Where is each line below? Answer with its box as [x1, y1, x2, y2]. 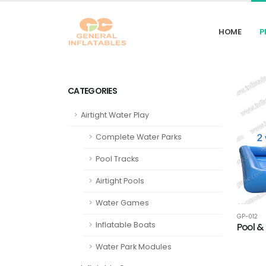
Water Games [96, 198, 149, 208]
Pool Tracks [96, 154, 139, 164]
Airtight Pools [96, 176, 144, 186]
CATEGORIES [68, 85, 117, 97]
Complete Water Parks [96, 132, 182, 142]
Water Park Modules [96, 242, 172, 252]
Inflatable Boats [96, 220, 156, 230]
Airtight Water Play [81, 110, 149, 120]
